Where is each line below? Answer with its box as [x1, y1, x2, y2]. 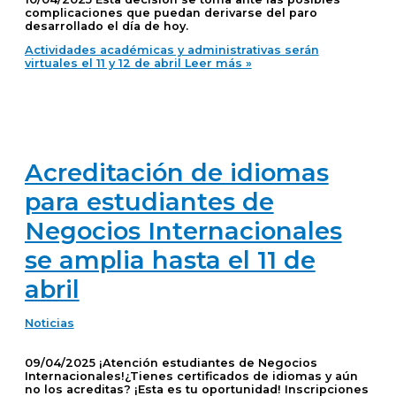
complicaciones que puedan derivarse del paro [24, 5, 317, 19]
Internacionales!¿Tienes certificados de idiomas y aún [24, 369, 358, 384]
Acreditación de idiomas [24, 157, 329, 187]
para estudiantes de [24, 187, 274, 217]
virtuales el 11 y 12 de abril [24, 57, 181, 71]
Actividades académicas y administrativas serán [24, 43, 319, 57]
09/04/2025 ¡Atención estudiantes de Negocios [24, 356, 317, 370]
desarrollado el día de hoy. [24, 19, 188, 33]
